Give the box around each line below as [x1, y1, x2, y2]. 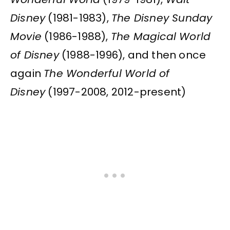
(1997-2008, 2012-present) [45, 85, 186, 100]
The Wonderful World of [44, 66, 170, 81]
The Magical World [110, 29, 211, 44]
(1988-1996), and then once [59, 48, 206, 63]
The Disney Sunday [111, 11, 213, 26]
